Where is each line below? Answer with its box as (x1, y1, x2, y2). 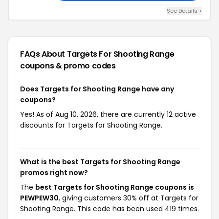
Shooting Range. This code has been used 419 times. (20, 204, 199, 214)
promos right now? (20, 168, 88, 177)
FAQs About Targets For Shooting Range (20, 48, 175, 60)
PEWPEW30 (20, 193, 59, 203)
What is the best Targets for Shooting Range (20, 157, 180, 167)
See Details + (167, 7, 202, 15)
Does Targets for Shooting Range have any (20, 84, 174, 94)
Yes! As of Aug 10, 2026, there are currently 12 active (20, 109, 196, 119)
